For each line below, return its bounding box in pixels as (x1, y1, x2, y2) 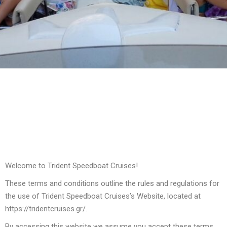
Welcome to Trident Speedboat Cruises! (5, 161, 138, 170)
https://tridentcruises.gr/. (5, 204, 87, 213)
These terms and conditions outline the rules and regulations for (5, 179, 219, 188)
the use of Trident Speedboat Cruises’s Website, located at (5, 192, 201, 201)
